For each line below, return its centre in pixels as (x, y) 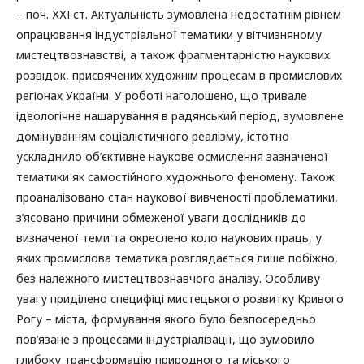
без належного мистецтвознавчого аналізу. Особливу (168, 278)
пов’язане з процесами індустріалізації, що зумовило (165, 339)
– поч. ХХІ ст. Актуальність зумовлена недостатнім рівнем (179, 14)
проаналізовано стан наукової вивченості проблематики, (177, 197)
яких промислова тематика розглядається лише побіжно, (177, 258)
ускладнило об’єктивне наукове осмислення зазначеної (172, 156)
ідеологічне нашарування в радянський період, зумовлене (180, 115)
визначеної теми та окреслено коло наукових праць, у (169, 237)
